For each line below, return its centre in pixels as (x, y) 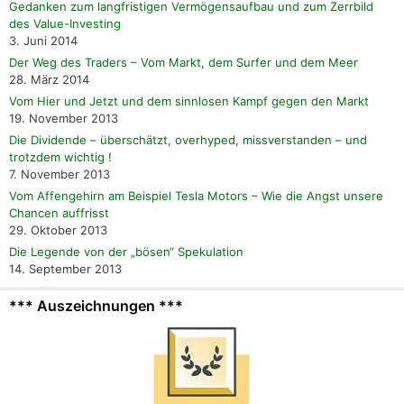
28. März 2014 (49, 79)
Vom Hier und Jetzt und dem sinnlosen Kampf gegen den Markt (189, 101)
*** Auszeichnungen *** (96, 305)
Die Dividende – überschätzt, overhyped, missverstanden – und (188, 139)
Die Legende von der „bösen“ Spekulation (126, 251)
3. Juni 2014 (43, 40)
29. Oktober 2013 (58, 230)
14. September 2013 (65, 268)
